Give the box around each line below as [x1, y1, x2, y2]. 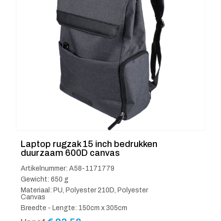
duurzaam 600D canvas [21, 148, 120, 158]
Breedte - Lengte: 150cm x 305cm [21, 204, 127, 212]
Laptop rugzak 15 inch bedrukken [21, 139, 157, 149]
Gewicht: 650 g [21, 176, 69, 184]
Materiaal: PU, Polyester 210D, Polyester [21, 186, 148, 194]
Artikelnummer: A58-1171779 [21, 165, 114, 173]
